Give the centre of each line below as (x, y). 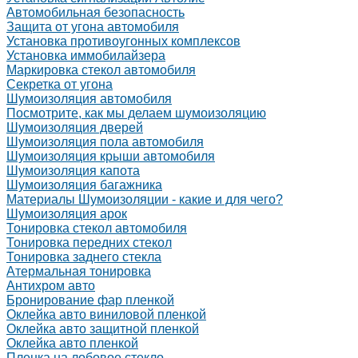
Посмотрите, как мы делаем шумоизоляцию (136, 113)
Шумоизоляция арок (67, 214)
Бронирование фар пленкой (90, 300)
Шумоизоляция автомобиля (89, 99)
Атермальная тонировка (79, 271)
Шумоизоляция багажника (84, 185)
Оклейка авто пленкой (72, 343)
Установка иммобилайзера (86, 56)
